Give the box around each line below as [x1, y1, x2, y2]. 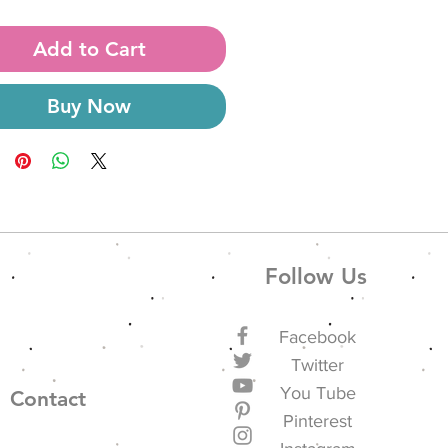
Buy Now [47, 94, 132, 118]
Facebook [279, 327, 357, 347]
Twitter [291, 355, 345, 375]
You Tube [279, 383, 356, 403]
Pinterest [283, 411, 353, 431]
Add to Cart [32, 37, 146, 61]
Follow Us [264, 263, 367, 290]
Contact [9, 386, 86, 411]
